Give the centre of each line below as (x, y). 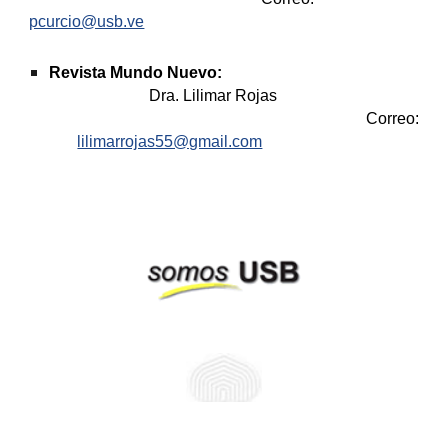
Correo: (392, 118)
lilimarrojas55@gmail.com (170, 141)
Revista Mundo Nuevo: (138, 72)
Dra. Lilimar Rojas (213, 95)
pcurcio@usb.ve (87, 21)
